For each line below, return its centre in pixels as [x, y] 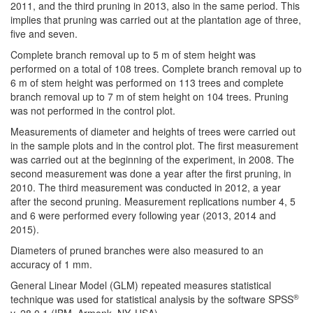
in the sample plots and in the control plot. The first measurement [154, 146]
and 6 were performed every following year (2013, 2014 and [143, 216]
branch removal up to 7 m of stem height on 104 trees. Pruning [150, 97]
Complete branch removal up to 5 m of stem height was [133, 55]
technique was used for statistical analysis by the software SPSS [152, 299]
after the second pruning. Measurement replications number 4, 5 [153, 202]
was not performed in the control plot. [93, 111]
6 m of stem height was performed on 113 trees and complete [147, 83]
